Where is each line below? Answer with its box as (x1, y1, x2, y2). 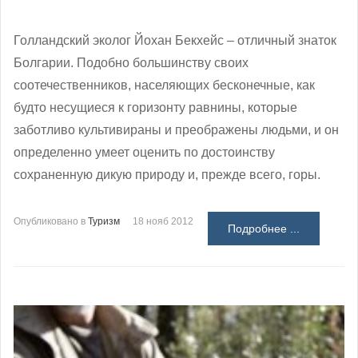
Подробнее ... (228, 222, 300, 236)
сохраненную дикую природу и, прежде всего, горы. (14, 168, 320, 182)
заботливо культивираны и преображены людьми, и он (14, 123, 339, 137)
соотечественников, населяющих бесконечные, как (14, 78, 315, 93)
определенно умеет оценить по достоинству (14, 145, 275, 160)
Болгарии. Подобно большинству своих (14, 56, 249, 70)
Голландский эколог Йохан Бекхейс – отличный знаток (14, 34, 336, 48)
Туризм (88, 216, 120, 228)
